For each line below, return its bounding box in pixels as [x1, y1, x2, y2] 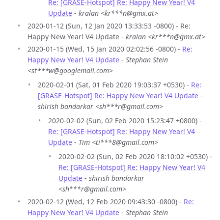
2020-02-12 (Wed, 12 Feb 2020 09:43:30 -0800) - [27, 196, 184, 206]
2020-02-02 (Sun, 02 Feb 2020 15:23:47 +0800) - [48, 116, 202, 126]
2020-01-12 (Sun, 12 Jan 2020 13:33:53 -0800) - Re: [27, 21, 191, 30]
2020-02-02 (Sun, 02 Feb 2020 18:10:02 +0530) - [58, 152, 212, 162]
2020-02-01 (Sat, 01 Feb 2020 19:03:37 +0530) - [38, 80, 191, 90]
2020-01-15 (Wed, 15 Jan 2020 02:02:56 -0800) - [27, 44, 182, 54]
